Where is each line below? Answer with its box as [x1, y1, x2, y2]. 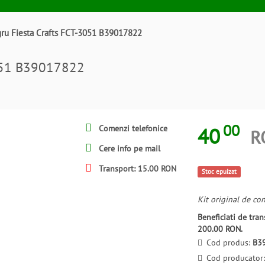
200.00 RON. [198, 224, 243, 234]
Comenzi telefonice [96, 123, 167, 134]
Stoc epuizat [201, 167, 237, 176]
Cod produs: [206, 237, 253, 248]
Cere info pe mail [96, 143, 160, 154]
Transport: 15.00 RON [96, 163, 176, 174]
